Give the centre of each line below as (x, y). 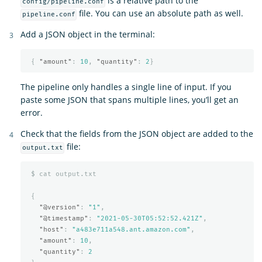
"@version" (59, 207)
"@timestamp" (63, 218)
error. (32, 113)
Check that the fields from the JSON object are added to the (137, 134)
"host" (51, 229)
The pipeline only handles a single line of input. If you (126, 87)
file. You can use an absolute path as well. (160, 13)
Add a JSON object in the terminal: (88, 35)
